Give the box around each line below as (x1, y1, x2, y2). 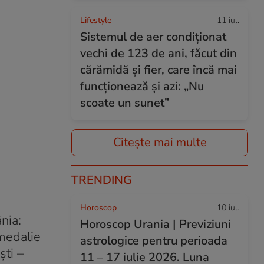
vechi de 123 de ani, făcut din (80, 45, 237, 61)
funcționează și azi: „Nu (80, 78, 204, 94)
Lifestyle (80, 15, 111, 26)
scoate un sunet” (80, 95, 169, 111)
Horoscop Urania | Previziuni (80, 216, 231, 232)
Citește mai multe (113, 134, 207, 150)
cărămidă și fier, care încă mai (80, 62, 237, 78)
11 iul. (217, 15, 239, 26)
